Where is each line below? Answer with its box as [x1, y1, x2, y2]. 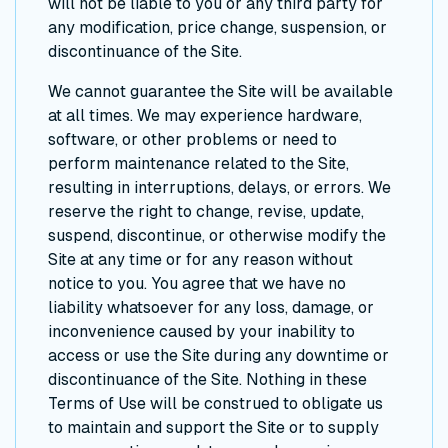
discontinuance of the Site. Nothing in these [48, 370, 367, 390]
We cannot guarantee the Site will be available [48, 82, 393, 102]
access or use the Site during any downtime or [48, 346, 389, 366]
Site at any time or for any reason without [48, 250, 353, 270]
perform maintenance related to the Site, [48, 154, 349, 174]
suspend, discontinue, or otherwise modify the [48, 226, 386, 246]
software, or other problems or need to [48, 130, 337, 150]
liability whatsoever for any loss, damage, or [48, 298, 374, 318]
